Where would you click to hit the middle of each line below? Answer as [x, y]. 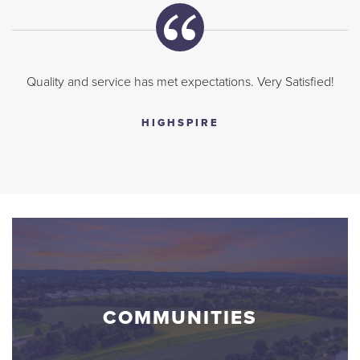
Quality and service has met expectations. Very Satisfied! [180, 82]
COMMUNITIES [180, 318]
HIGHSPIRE [180, 123]
